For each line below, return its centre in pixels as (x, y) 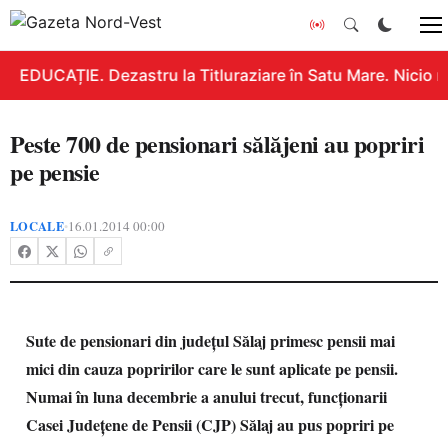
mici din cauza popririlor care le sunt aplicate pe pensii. (212, 368)
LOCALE (37, 226)
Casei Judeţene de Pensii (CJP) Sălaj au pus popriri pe (210, 424)
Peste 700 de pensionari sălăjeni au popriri (217, 143)
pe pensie (55, 171)
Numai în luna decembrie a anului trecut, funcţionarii (206, 396)
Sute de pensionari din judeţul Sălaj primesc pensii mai (210, 340)
